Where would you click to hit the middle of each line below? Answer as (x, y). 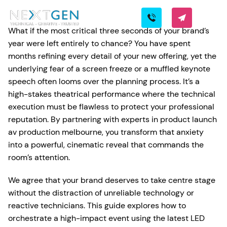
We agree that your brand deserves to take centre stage (112, 180)
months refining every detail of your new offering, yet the (112, 56)
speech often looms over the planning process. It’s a (104, 81)
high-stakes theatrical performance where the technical (112, 94)
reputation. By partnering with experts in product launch (112, 119)
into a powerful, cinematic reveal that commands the (106, 145)
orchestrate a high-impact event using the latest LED (106, 218)
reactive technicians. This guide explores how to (97, 205)
